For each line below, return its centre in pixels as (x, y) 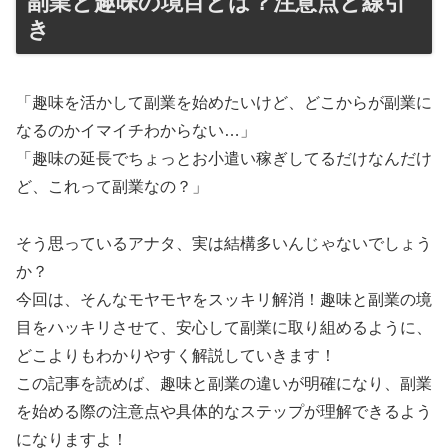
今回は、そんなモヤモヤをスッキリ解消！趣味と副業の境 (224, 300)
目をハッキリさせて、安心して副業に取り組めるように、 (224, 328)
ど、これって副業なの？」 (112, 187)
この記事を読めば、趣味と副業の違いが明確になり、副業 (224, 384)
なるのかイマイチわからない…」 (136, 131)
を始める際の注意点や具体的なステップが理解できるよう (224, 412)
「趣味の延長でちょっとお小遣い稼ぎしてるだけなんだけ (224, 159)
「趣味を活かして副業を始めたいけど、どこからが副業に (224, 103)
